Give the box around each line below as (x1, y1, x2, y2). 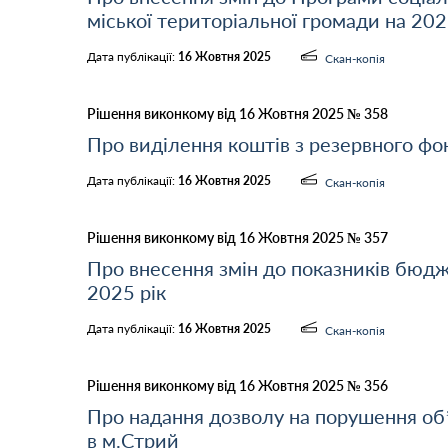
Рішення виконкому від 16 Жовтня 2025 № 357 (87, 229, 388, 246)
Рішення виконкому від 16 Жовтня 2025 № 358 (87, 105, 388, 122)
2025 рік (87, 280, 166, 304)
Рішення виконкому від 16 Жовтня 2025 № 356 (87, 377, 388, 394)
